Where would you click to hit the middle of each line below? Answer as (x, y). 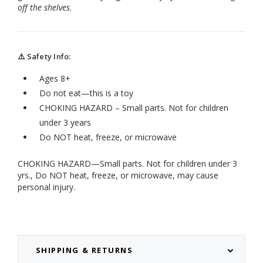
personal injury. (46, 187)
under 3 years (65, 123)
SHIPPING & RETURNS (84, 250)
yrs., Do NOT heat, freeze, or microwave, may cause (118, 176)
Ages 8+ (55, 79)
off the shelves (44, 8)
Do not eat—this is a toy (86, 93)
